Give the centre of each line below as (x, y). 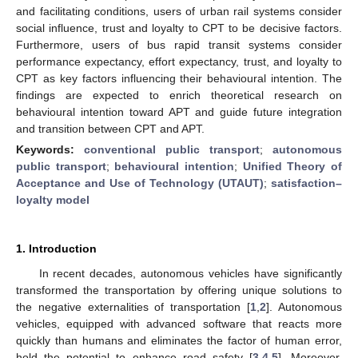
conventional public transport (172, 149)
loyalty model (53, 199)
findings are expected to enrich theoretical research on (179, 95)
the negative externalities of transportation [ (133, 306)
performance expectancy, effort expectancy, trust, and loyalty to (179, 61)
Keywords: (50, 149)
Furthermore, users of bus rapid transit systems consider (179, 44)
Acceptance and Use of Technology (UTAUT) (140, 183)
